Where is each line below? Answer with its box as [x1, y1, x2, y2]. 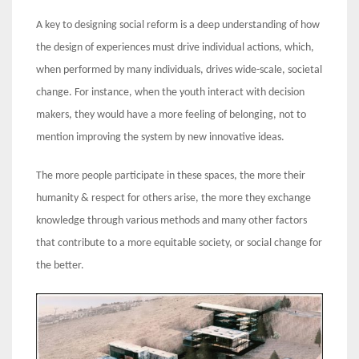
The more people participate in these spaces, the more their [36, 169, 305, 182]
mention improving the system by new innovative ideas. [36, 131, 284, 143]
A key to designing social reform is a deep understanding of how [36, 18, 320, 31]
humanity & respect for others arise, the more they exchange [36, 192, 311, 204]
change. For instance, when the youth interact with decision [36, 86, 305, 99]
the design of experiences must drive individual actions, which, [36, 41, 314, 54]
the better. [36, 259, 84, 272]
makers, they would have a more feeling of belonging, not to [36, 108, 306, 121]
